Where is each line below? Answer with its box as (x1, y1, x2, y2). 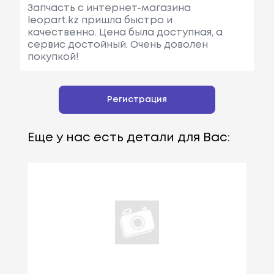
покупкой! (27, 53, 79, 62)
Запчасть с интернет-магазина (27, 4, 191, 13)
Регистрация (107, 96, 167, 104)
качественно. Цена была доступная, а (27, 28, 223, 38)
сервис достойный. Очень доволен (27, 40, 208, 50)
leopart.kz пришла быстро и (27, 16, 172, 26)
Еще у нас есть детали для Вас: (27, 132, 230, 144)
